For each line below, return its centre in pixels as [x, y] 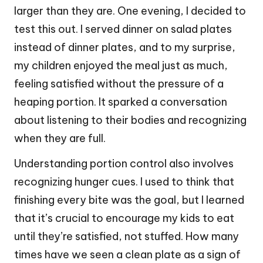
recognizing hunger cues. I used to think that [124, 182]
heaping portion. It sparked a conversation [121, 102]
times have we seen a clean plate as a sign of [127, 255]
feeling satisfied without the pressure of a [119, 84]
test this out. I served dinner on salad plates [123, 29]
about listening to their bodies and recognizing [130, 120]
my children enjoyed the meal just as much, [121, 66]
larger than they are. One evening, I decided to [130, 11]
